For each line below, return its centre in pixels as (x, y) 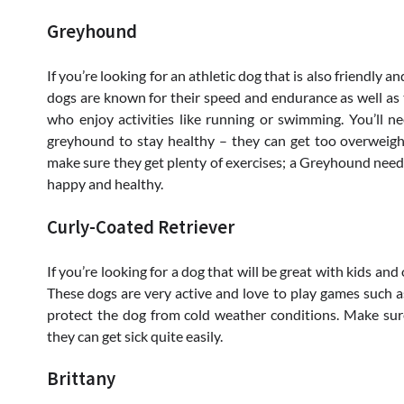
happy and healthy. (105, 183)
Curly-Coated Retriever (141, 227)
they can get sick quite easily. (135, 335)
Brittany (81, 379)
